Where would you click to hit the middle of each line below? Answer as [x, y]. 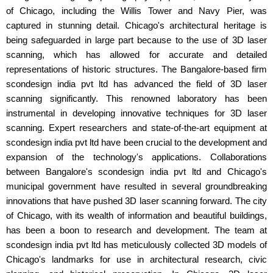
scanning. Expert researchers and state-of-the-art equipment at [136, 128]
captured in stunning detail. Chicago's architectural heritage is [136, 25]
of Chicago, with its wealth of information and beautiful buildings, [136, 215]
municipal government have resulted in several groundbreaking [136, 186]
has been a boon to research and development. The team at [136, 230]
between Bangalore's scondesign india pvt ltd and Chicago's [136, 172]
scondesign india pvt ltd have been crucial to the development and [136, 142]
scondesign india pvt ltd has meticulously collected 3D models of [136, 245]
